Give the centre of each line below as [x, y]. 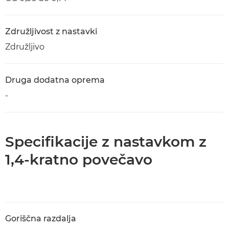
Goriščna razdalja [41, 219]
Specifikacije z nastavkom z [106, 142]
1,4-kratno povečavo [79, 159]
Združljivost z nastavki [51, 31]
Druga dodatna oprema [55, 80]
